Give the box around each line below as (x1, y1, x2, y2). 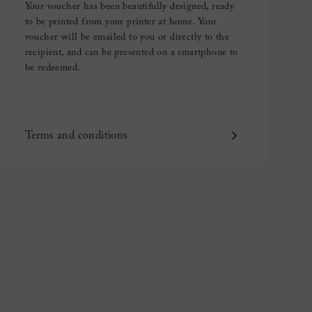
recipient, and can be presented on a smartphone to (24, 47, 238, 58)
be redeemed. (24, 63, 81, 73)
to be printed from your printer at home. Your (24, 17, 217, 27)
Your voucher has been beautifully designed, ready (24, 1, 235, 12)
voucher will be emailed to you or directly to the (24, 32, 230, 42)
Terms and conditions (24, 130, 128, 141)
